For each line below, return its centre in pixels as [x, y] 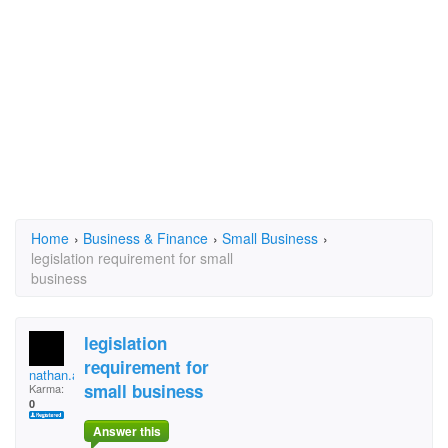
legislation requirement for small [132, 258]
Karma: [46, 388]
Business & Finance [145, 238]
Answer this [126, 431]
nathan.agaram [72, 374]
